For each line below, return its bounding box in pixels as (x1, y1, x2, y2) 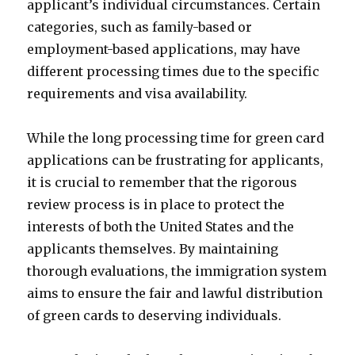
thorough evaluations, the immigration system (27, 263, 327, 279)
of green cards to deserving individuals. (27, 307, 282, 323)
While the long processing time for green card (27, 130, 325, 146)
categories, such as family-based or (27, 19, 253, 35)
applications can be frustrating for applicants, (27, 152, 324, 168)
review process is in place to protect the (27, 197, 285, 212)
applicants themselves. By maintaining (27, 241, 279, 257)
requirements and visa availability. (27, 86, 248, 101)
